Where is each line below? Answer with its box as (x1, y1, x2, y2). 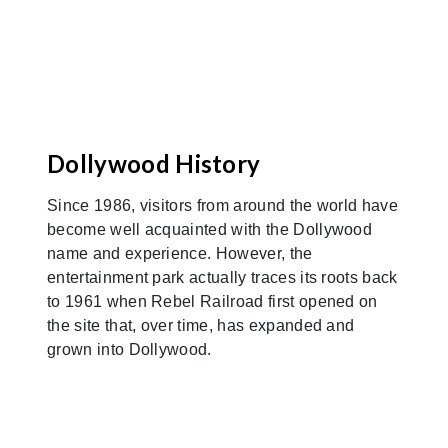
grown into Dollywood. (47, 340, 212, 358)
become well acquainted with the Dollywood (47, 220, 373, 238)
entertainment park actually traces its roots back (47, 268, 398, 286)
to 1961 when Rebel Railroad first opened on (47, 292, 378, 310)
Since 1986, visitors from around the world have (47, 196, 399, 214)
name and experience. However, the (47, 244, 313, 262)
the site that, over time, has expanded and (47, 316, 355, 334)
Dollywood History (47, 148, 261, 178)
